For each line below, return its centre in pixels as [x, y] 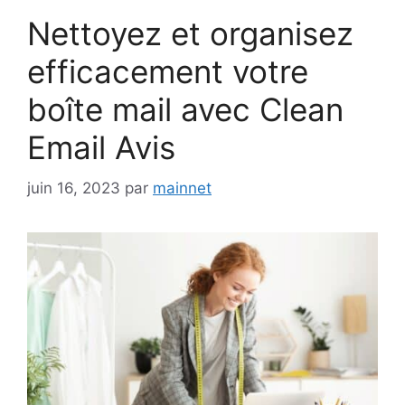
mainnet [182, 188]
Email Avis [101, 148]
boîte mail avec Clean [185, 110]
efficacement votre [168, 72]
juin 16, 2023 [74, 188]
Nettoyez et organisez [190, 34]
